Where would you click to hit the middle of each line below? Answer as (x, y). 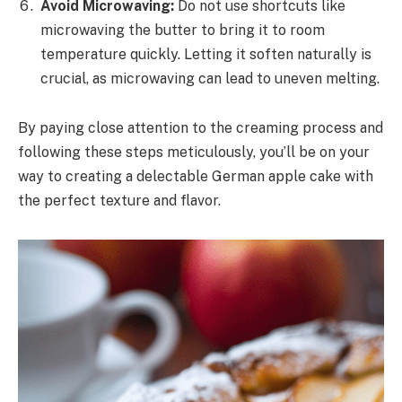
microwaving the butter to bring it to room (183, 30)
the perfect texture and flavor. (119, 201)
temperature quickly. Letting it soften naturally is (206, 54)
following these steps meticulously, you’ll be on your (194, 153)
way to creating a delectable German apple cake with (196, 177)
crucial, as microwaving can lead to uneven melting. (210, 78)
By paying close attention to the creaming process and (201, 128)
